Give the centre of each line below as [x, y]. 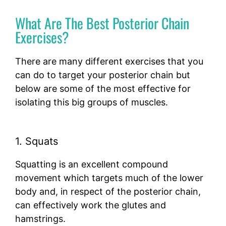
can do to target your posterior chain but [103, 75]
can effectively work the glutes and [91, 205]
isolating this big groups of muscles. [92, 102]
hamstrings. [42, 219]
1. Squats [37, 142]
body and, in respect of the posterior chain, [108, 192]
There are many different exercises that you [109, 62]
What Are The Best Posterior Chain [102, 23]
